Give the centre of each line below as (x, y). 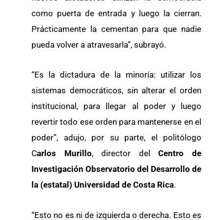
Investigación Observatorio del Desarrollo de (116, 169)
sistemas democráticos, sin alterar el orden (116, 91)
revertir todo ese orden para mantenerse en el (116, 122)
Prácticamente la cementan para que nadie (116, 29)
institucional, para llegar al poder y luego (116, 106)
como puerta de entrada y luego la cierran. (116, 13)
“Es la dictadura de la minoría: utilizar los (116, 75)
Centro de (180, 153)
